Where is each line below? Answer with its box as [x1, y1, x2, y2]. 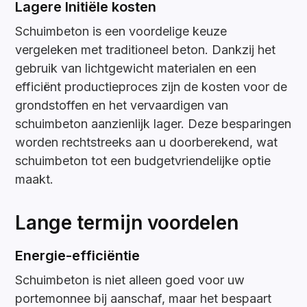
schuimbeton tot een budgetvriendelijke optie [15, 153, 271, 169]
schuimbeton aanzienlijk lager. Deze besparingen [15, 116, 292, 132]
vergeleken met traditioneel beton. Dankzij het [15, 42, 276, 58]
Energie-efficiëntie [15, 247, 140, 265]
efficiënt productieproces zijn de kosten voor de [15, 79, 288, 95]
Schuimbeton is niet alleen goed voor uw [15, 273, 245, 288]
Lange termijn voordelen [15, 211, 239, 235]
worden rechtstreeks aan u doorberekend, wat [15, 135, 278, 150]
